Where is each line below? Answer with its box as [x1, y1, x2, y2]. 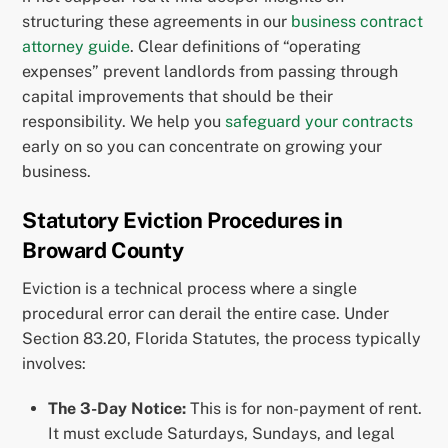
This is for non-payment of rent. [186, 399, 422, 419]
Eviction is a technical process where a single [22, 278, 358, 298]
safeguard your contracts [225, 112, 414, 132]
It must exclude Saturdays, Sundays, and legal [48, 424, 395, 444]
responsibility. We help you [22, 112, 226, 132]
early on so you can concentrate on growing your [22, 137, 383, 157]
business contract [291, 12, 424, 32]
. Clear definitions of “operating [130, 37, 362, 57]
